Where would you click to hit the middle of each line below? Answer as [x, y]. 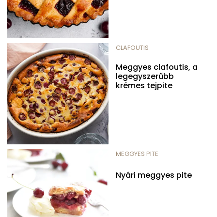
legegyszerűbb [145, 77]
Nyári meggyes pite [154, 175]
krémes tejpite [144, 86]
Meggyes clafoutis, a [157, 67]
